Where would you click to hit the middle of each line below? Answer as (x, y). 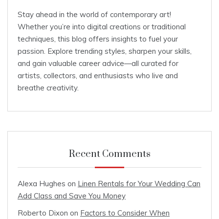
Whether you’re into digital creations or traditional (102, 27)
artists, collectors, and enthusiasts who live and (98, 76)
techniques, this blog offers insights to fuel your (98, 39)
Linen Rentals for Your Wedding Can (139, 184)
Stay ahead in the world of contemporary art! (94, 15)
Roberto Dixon (43, 213)
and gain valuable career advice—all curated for (98, 64)
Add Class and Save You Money (72, 196)
